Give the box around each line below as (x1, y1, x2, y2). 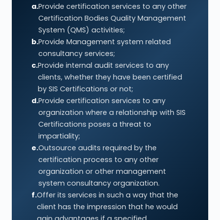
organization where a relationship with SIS (38, 108, 186, 117)
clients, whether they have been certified (38, 72, 182, 82)
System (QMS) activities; (38, 25, 125, 35)
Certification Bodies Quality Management (38, 13, 186, 23)
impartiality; (38, 131, 80, 141)
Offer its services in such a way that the (37, 190, 178, 200)
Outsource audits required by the (38, 143, 157, 153)
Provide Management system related (38, 37, 171, 47)
